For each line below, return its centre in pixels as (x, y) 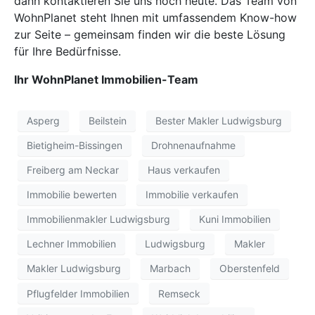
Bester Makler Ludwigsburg (219, 121)
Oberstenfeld (250, 269)
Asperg (43, 121)
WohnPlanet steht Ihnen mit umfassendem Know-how (155, 17)
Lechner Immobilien (71, 244)
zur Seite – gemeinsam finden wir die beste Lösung (150, 34)
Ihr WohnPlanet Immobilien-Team (106, 79)
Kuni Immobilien (235, 219)
